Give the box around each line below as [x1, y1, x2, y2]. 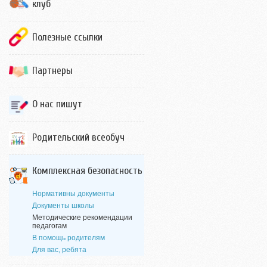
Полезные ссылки [32, 32, 103, 43]
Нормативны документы [32, 190, 114, 198]
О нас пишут [32, 98, 82, 110]
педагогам [32, 222, 67, 230]
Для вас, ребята [32, 246, 86, 254]
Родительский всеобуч [32, 132, 125, 143]
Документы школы [32, 201, 94, 210]
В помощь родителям [32, 234, 105, 242]
